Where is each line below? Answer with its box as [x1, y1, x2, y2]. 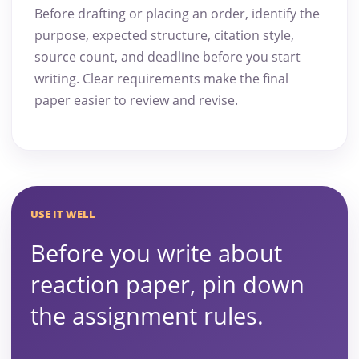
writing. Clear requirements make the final [34, 70, 288, 88]
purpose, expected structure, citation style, [34, 26, 294, 45]
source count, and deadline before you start [34, 48, 301, 67]
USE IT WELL [30, 207, 95, 222]
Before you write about [30, 237, 282, 269]
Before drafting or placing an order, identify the [34, 5, 320, 23]
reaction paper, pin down [30, 268, 305, 301]
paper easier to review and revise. [34, 91, 238, 110]
